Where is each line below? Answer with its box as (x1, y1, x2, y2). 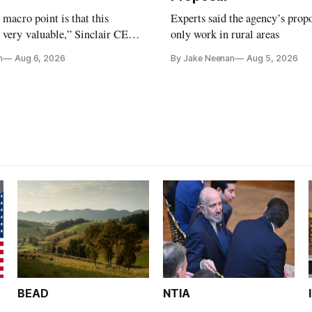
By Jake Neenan (171, 53, 235, 64)
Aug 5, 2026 (247, 53, 298, 64)
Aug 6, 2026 (14, 53, 66, 64)
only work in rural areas (171, 26, 280, 42)
